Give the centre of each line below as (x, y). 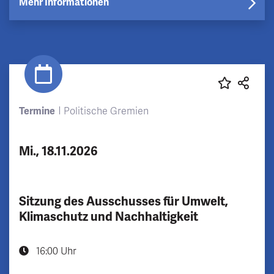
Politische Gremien (106, 111)
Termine (37, 111)
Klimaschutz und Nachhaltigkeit (109, 217)
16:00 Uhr (55, 251)
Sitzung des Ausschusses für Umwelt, (124, 201)
